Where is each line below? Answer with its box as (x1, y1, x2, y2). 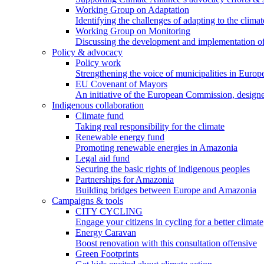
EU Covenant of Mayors (75, 79, 167, 89)
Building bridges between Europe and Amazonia (75, 185, 256, 195)
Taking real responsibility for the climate (75, 121, 225, 131)
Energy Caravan (75, 227, 136, 237)
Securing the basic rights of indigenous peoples (75, 164, 250, 174)
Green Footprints (75, 249, 138, 259)
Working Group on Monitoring (75, 26, 190, 36)
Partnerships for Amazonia (75, 174, 174, 184)
